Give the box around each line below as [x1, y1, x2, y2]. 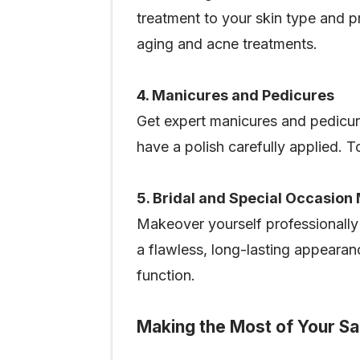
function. [137, 267, 199, 284]
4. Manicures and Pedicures [137, 87, 334, 104]
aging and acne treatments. [137, 35, 321, 52]
